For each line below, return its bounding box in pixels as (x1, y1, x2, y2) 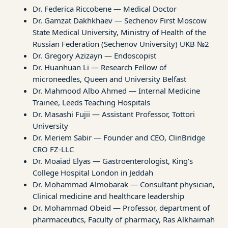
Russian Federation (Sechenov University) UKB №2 (33, 38, 209, 49)
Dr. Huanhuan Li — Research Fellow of (33, 62, 166, 72)
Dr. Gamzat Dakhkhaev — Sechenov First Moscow (33, 15, 207, 25)
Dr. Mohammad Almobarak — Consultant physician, (33, 179, 215, 189)
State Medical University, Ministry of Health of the (33, 26, 206, 37)
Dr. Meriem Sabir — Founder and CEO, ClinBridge (33, 132, 205, 142)
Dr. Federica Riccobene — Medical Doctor (33, 3, 177, 14)
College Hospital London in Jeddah (33, 167, 153, 178)
